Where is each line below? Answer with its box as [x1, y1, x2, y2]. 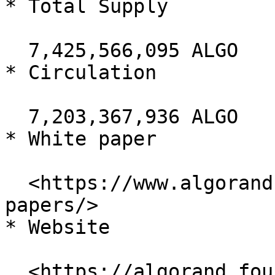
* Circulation [5, 61, 157, 83]
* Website [5, 216, 110, 238]
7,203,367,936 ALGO [5, 106, 28, 128]
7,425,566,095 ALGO [5, 39, 28, 61]
